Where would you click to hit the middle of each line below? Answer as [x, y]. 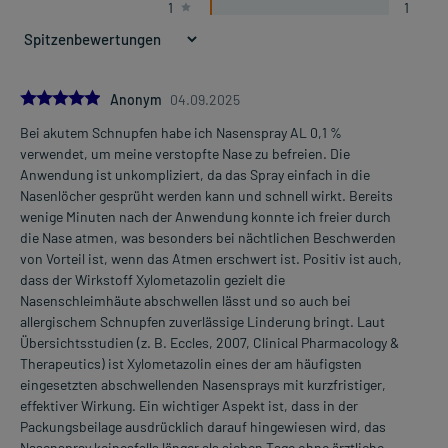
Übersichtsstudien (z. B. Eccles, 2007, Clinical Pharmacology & [209, 342]
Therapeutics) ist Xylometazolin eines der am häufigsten [191, 363]
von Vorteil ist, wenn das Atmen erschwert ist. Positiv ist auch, [211, 258]
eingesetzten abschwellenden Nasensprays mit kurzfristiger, [203, 384]
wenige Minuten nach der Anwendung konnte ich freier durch [205, 216]
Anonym [137, 99]
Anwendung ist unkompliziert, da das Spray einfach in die [195, 174]
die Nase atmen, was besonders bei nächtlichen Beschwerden [208, 237]
